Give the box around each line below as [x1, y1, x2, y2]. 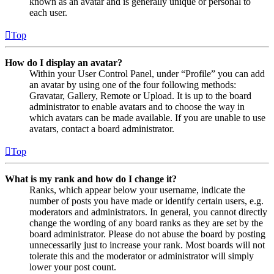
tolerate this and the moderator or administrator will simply [29, 250, 254, 261]
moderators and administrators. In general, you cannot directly [29, 206, 267, 217]
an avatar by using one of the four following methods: [29, 79, 236, 90]
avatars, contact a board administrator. [29, 123, 174, 134]
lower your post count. [29, 261, 116, 272]
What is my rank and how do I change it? [5, 173, 177, 184]
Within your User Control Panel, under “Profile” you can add [29, 68, 265, 79]
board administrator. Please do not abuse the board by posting [29, 228, 265, 239]
